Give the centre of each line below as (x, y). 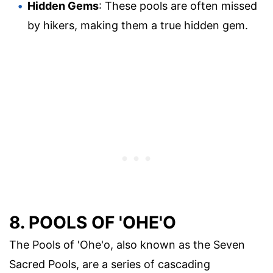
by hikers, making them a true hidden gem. (138, 26)
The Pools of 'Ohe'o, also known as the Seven (127, 245)
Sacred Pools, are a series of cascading (110, 264)
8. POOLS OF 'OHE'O (93, 223)
